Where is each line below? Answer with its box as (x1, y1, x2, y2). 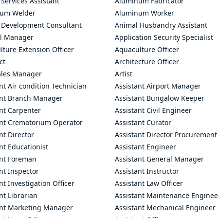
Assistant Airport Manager (115, 81, 201, 91)
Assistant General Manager (115, 154, 204, 163)
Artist (115, 69, 132, 78)
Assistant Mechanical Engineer (115, 203, 216, 212)
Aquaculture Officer (115, 45, 179, 54)
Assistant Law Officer (115, 179, 183, 188)
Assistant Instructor (115, 166, 179, 176)
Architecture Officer (115, 57, 179, 66)
